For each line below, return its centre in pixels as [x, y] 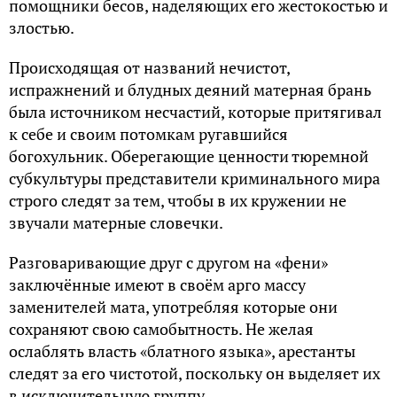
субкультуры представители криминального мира [195, 178]
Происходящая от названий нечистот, [149, 67]
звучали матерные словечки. [116, 222]
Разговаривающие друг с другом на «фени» [168, 262]
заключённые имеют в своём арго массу [157, 284]
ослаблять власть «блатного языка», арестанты [182, 350]
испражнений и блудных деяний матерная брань [190, 89]
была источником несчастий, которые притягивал [195, 111]
